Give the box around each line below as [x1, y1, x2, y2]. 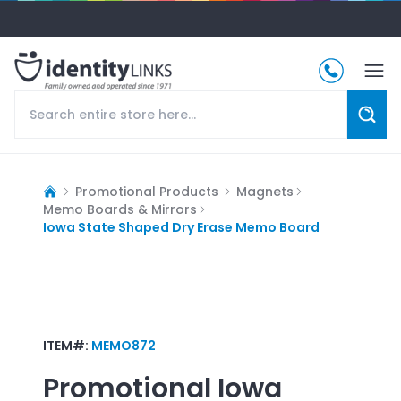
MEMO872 [91, 336, 156, 354]
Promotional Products [75, 182, 218, 200]
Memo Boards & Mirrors [43, 200, 197, 218]
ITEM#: [43, 336, 91, 354]
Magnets [236, 182, 294, 200]
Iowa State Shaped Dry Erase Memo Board [43, 218, 320, 236]
